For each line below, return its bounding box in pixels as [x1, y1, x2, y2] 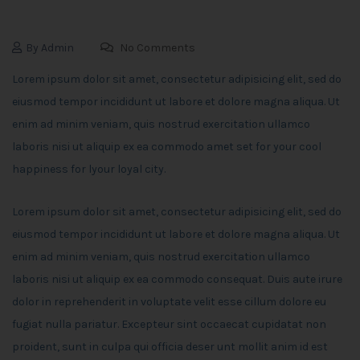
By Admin [26, 41, 74, 55]
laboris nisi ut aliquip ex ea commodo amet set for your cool [12, 140, 321, 154]
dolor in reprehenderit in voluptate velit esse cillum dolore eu [12, 295, 326, 309]
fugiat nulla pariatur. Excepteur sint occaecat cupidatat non [12, 317, 326, 332]
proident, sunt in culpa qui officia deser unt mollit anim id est [12, 340, 328, 354]
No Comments [117, 41, 195, 55]
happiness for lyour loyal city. [12, 162, 166, 177]
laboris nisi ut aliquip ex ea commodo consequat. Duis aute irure [12, 272, 342, 287]
